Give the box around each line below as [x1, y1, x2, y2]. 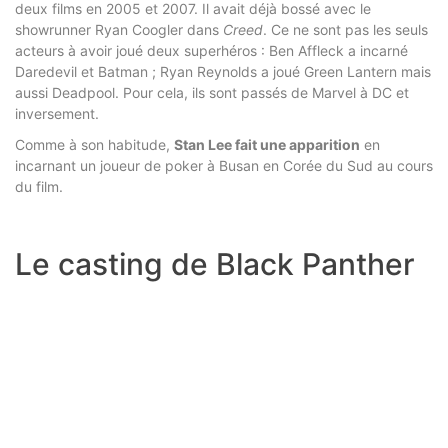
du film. [15, 177, 67, 195]
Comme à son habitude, [15, 135, 174, 153]
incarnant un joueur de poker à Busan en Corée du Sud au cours [15, 156, 433, 174]
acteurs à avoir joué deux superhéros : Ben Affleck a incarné [15, 41, 408, 59]
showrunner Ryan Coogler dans [15, 20, 223, 38]
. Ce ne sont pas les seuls [263, 20, 428, 38]
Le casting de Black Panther [15, 245, 415, 282]
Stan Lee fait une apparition [174, 135, 360, 153]
